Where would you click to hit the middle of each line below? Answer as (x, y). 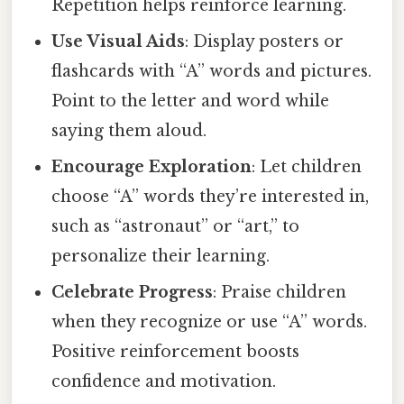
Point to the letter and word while (191, 101)
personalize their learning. (161, 257)
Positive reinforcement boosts (176, 352)
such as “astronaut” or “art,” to (176, 227)
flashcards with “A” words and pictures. (212, 72)
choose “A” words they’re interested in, (211, 197)
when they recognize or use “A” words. (210, 322)
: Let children (307, 167)
